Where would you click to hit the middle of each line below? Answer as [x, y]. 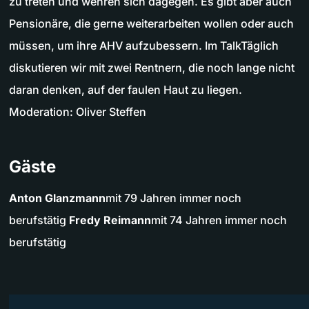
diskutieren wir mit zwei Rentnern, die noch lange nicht [152, 68]
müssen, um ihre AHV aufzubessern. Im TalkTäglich [144, 46]
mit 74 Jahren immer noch [219, 220]
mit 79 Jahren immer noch [173, 198]
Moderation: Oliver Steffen [78, 112]
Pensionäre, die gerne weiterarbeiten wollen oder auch [151, 24]
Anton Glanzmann [57, 198]
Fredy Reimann [110, 220]
